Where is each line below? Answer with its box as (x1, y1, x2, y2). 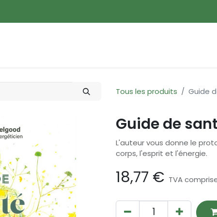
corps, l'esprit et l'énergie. (116, 148, 207, 158)
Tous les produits (116, 86, 177, 96)
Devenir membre (136, 40, 197, 50)
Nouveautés (84, 40, 129, 50)
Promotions (35, 40, 77, 50)
